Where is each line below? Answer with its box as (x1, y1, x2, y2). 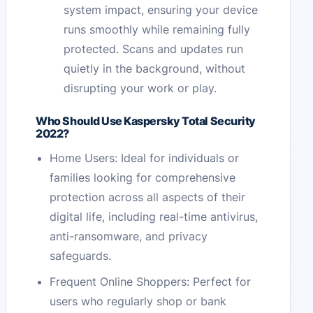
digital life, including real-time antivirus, (50, 210, 259, 224)
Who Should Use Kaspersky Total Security (36, 114, 256, 129)
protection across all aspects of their (50, 190, 246, 205)
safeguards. (50, 249, 112, 263)
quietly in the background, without (64, 61, 246, 76)
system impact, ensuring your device (64, 3, 259, 17)
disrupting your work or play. (64, 81, 217, 96)
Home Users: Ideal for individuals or (50, 151, 240, 166)
